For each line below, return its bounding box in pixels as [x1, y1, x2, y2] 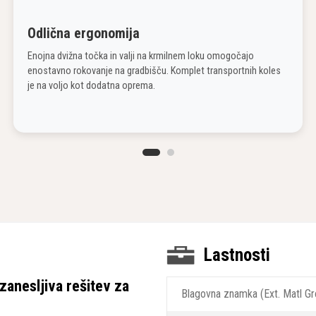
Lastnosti [204, 245, 270, 265]
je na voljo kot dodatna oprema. [28, 80, 155, 92]
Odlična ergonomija [28, 25, 140, 42]
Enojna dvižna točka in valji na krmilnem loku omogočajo [28, 50, 254, 62]
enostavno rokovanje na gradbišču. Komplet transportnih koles [28, 65, 281, 77]
